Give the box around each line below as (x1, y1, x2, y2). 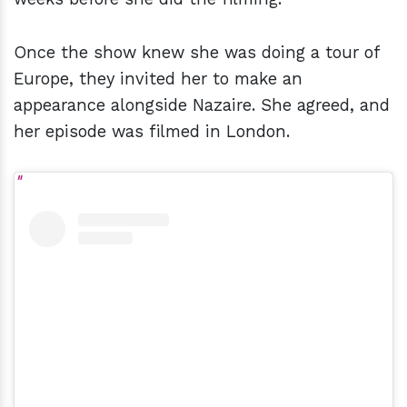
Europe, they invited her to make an (14, 69, 303, 89)
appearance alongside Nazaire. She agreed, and (14, 95, 390, 115)
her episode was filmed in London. (14, 122, 290, 142)
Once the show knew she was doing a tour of (14, 43, 379, 63)
